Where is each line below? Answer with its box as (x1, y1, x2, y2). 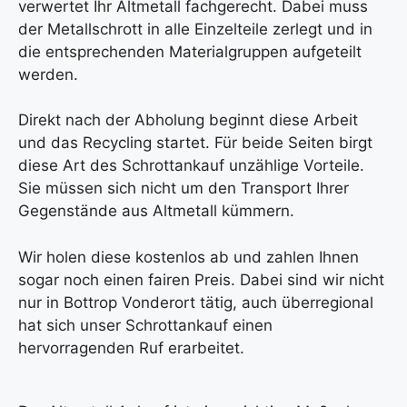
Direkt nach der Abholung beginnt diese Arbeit (18, 111, 358, 130)
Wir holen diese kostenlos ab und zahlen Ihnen (18, 247, 359, 266)
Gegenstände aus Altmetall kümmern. (18, 202, 294, 221)
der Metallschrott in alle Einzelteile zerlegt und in (18, 19, 372, 38)
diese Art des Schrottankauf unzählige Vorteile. (18, 156, 364, 175)
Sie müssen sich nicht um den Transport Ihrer (18, 179, 349, 198)
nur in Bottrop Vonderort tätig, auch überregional (18, 293, 373, 312)
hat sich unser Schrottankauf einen (18, 315, 273, 334)
